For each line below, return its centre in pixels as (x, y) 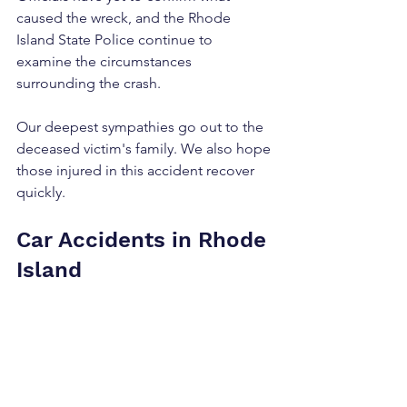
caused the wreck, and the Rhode (125, 18)
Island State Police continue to (116, 40)
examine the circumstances (106, 61)
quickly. (41, 192)
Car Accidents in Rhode (144, 240)
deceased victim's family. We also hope (145, 149)
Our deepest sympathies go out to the (142, 127)
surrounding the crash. (89, 83)
